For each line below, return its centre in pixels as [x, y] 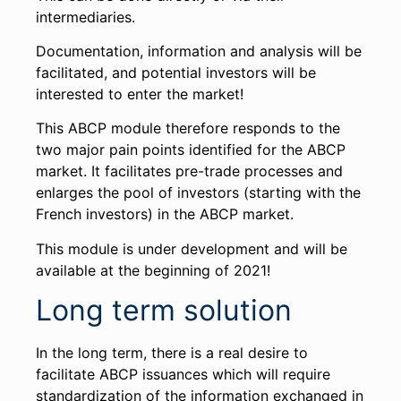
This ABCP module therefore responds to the [188, 128]
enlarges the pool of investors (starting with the [198, 193]
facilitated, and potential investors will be [176, 73]
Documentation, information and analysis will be [199, 51]
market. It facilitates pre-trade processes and [189, 171]
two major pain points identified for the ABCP [191, 150]
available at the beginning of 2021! [153, 270]
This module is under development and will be [192, 248]
